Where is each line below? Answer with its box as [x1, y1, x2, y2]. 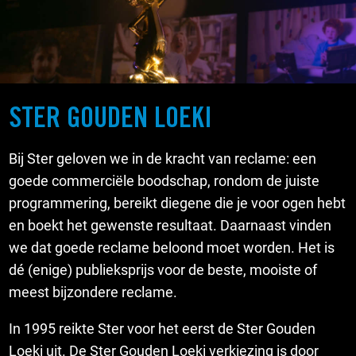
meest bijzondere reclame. [9, 283, 178, 300]
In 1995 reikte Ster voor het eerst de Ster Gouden [9, 319, 316, 337]
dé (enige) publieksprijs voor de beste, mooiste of [9, 261, 318, 278]
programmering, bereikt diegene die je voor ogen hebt [9, 194, 346, 211]
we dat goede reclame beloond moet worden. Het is [9, 238, 335, 256]
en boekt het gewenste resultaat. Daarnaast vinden [9, 216, 332, 234]
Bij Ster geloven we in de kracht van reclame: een [9, 149, 317, 167]
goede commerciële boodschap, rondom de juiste [9, 172, 320, 189]
